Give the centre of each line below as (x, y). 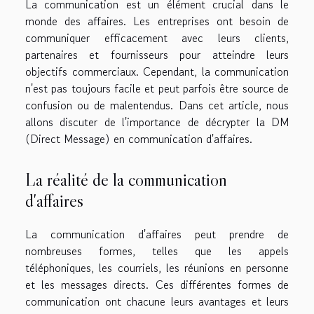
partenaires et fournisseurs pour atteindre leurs (157, 55)
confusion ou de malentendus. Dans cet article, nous (157, 105)
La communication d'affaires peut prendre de (157, 234)
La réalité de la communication (126, 179)
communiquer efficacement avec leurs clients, (157, 38)
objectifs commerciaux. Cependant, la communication (157, 72)
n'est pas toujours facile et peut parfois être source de (157, 89)
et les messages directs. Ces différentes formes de (157, 284)
